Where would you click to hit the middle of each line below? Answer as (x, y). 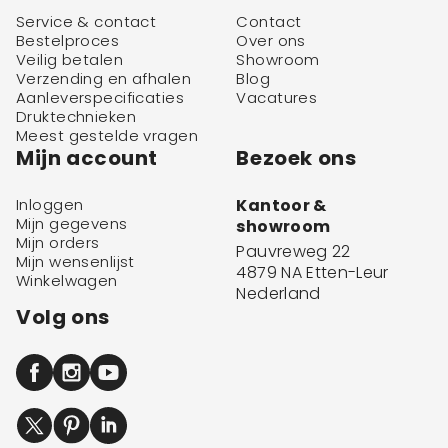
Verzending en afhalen (103, 78)
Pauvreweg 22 (293, 251)
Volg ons (63, 316)
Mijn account (87, 157)
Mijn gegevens (72, 223)
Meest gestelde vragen (107, 135)
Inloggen (50, 204)
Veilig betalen (69, 59)
